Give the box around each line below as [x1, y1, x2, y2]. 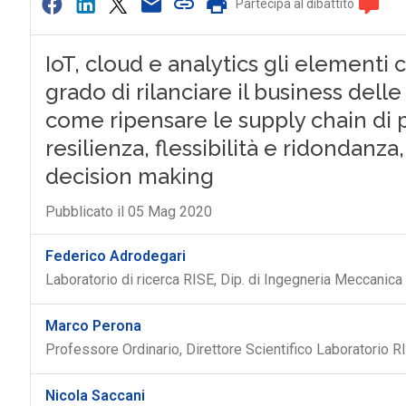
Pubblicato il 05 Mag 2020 [44, 203, 212, 220]
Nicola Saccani [44, 387, 145, 404]
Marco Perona [44, 317, 141, 334]
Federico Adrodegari [44, 247, 186, 265]
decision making [44, 163, 214, 189]
